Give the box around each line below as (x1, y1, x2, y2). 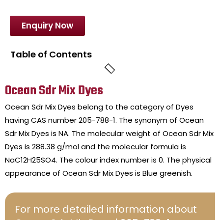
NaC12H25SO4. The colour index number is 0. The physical (5, 155, 212, 165)
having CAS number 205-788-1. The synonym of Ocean (5, 115, 204, 126)
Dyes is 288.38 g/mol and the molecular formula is (5, 141, 186, 152)
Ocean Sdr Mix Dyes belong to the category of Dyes (5, 102, 193, 112)
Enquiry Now (22, 20, 73, 32)
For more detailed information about (15, 202, 197, 217)
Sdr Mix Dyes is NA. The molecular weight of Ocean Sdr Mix (5, 128, 214, 139)
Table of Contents (10, 48, 92, 61)
